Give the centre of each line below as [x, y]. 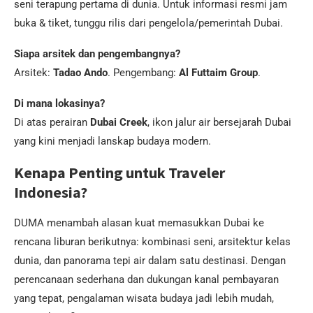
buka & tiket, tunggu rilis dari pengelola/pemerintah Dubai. [148, 23]
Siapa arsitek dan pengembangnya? [97, 54]
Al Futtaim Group [218, 73]
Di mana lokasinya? [59, 104]
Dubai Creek [119, 123]
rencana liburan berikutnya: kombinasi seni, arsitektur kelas [152, 242]
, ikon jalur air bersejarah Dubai [219, 123]
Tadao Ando [80, 73]
